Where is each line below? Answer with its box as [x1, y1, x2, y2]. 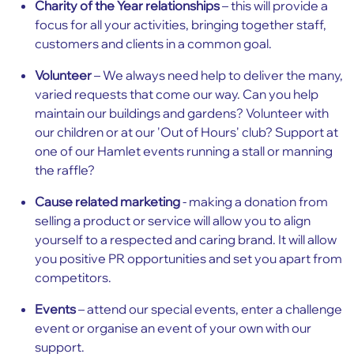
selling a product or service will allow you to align [35, 212, 311, 228]
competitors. [35, 269, 111, 285]
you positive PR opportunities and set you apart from [35, 250, 342, 266]
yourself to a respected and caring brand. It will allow [35, 231, 337, 247]
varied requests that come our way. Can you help [35, 85, 318, 102]
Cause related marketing [35, 193, 180, 209]
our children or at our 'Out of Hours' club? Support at [35, 123, 338, 140]
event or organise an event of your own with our [35, 319, 311, 336]
